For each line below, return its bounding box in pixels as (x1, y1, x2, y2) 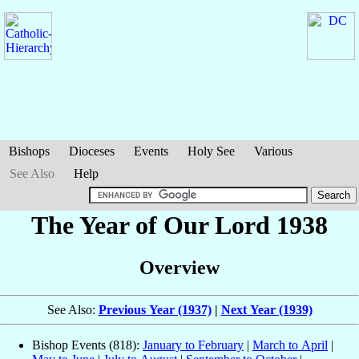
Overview (139, 257, 220, 279)
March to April (252, 338, 328, 353)
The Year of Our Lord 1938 (31, 211, 328, 240)
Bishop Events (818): (32, 338, 143, 353)
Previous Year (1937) (98, 303, 212, 317)
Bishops (9, 144, 50, 158)
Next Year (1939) (220, 303, 313, 317)
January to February (143, 338, 244, 353)
